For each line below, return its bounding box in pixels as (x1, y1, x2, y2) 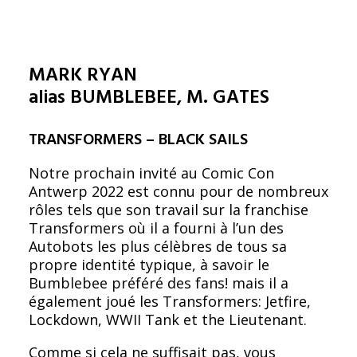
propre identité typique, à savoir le (29, 255, 269, 274)
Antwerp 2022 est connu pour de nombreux (29, 182, 328, 201)
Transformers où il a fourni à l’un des (29, 218, 284, 237)
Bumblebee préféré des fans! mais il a (29, 273, 288, 292)
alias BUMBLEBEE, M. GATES (29, 83, 269, 113)
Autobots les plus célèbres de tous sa (29, 237, 287, 256)
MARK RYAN (29, 61, 137, 91)
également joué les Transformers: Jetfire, (29, 292, 311, 311)
